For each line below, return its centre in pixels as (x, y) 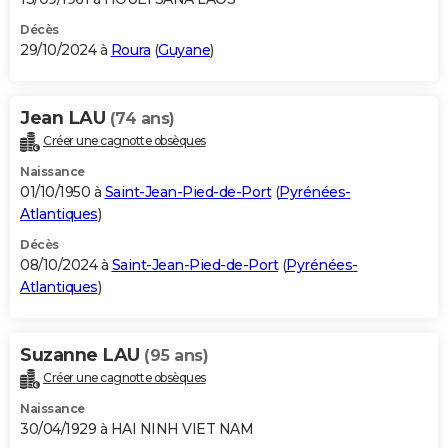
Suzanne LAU (82, 354)
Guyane (184, 49)
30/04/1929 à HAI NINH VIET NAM (136, 428)
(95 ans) (176, 355)
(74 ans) (142, 118)
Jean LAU (65, 117)
